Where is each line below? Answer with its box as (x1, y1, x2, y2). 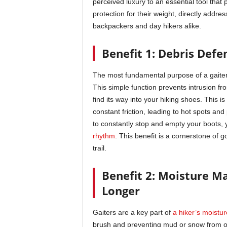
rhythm (92, 132, 115, 140)
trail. (92, 144, 106, 152)
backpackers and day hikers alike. (92, 22, 201, 30)
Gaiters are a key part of (92, 208, 173, 216)
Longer (101, 183, 140, 198)
